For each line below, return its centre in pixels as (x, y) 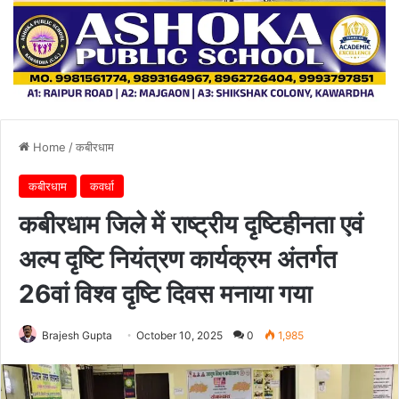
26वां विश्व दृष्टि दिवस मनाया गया (165, 293)
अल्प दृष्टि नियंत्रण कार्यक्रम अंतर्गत (178, 259)
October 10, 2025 (179, 335)
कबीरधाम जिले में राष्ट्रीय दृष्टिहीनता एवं (191, 224)
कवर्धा (102, 186)
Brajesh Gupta (77, 335)
